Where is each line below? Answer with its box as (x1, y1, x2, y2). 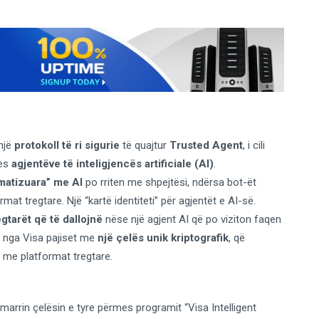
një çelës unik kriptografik (98, 231, 229, 245)
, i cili (243, 139, 265, 152)
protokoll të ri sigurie (14, 139, 120, 152)
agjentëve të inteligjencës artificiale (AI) (11, 157, 214, 171)
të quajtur (120, 139, 169, 152)
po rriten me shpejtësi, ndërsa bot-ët (83, 176, 256, 189)
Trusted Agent (169, 139, 243, 152)
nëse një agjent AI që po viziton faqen (103, 213, 281, 226)
